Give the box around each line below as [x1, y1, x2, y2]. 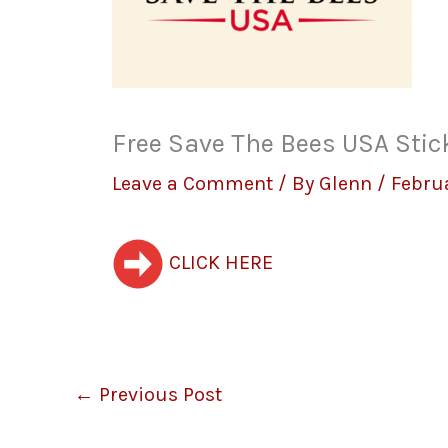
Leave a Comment [112, 172, 273, 195]
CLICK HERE [164, 251, 273, 274]
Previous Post [94, 383, 222, 407]
